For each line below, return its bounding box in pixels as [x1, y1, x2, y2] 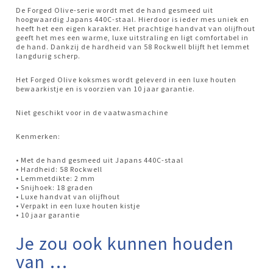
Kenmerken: [16, 131, 61, 141]
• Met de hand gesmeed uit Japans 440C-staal [16, 155, 184, 165]
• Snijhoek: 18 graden [16, 182, 94, 192]
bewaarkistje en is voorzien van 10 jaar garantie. [16, 83, 196, 93]
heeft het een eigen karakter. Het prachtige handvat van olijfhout [16, 23, 256, 33]
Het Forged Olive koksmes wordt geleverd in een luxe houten [16, 74, 237, 84]
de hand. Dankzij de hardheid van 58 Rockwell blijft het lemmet [16, 41, 250, 51]
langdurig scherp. [16, 51, 81, 60]
